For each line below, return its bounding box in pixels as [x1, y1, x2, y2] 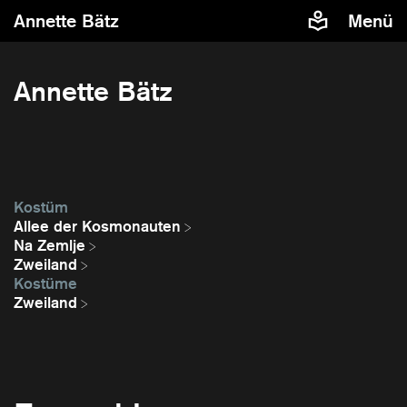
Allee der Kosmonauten [14, 216, 181, 237]
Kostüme [14, 273, 77, 294]
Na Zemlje [14, 235, 85, 256]
